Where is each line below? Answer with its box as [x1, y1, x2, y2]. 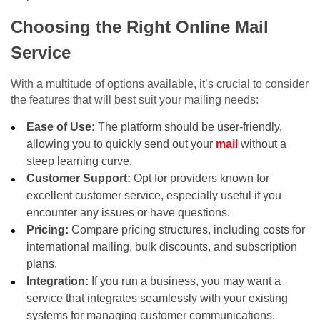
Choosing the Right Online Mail [11, 17, 269, 37]
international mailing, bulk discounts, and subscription [26, 241, 298, 254]
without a [238, 138, 287, 151]
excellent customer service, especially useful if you [26, 189, 282, 202]
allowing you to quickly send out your [26, 138, 216, 151]
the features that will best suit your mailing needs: [11, 94, 259, 106]
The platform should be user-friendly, [95, 121, 283, 134]
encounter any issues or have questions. [26, 206, 231, 219]
